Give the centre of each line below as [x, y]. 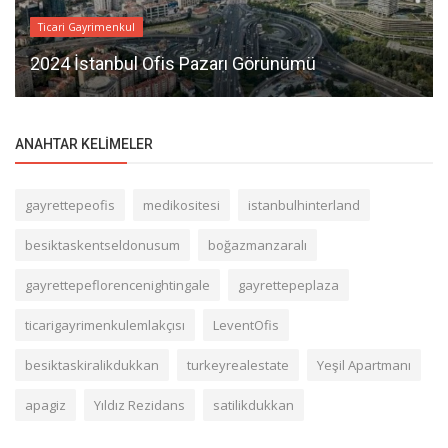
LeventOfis [246, 324]
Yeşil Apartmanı [364, 364]
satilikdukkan [253, 404]
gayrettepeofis [70, 204]
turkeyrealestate [238, 364]
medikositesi [181, 204]
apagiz [45, 404]
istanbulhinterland [304, 204]
